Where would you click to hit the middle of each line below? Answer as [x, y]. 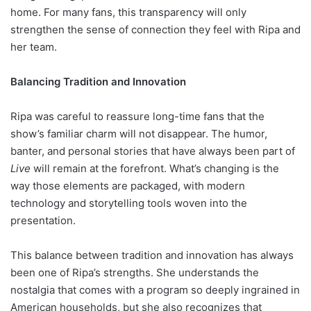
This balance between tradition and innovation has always [152, 255]
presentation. [43, 221]
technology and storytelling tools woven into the [129, 203]
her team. [34, 47]
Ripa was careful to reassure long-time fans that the [137, 117]
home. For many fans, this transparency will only [128, 12]
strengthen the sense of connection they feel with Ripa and [155, 30]
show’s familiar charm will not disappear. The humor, [139, 134]
